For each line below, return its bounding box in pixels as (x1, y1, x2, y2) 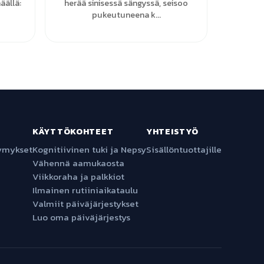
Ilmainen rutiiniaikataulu (32, 183, 138, 197)
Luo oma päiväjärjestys (32, 210, 130, 224)
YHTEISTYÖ (146, 125, 199, 138)
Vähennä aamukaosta (32, 156, 124, 170)
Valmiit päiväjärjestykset (32, 197, 138, 210)
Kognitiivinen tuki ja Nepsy (32, 143, 146, 156)
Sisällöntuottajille (146, 143, 222, 156)
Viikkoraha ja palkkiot (32, 170, 124, 183)
